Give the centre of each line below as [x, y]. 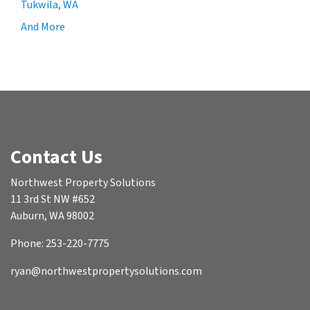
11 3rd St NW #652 [53, 200]
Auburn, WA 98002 [52, 216]
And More [43, 27]
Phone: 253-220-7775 [60, 244]
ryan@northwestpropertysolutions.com [106, 272]
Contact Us [56, 157]
